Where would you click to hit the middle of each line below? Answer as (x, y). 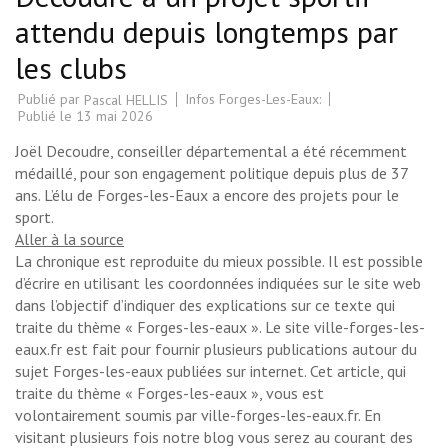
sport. (34, 216)
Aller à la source (69, 238)
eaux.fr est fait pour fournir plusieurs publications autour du (216, 348)
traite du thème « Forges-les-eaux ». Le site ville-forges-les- (220, 326)
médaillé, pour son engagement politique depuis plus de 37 (211, 172)
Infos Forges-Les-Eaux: (253, 99)
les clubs (71, 67)
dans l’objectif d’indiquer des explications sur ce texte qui (205, 304)
